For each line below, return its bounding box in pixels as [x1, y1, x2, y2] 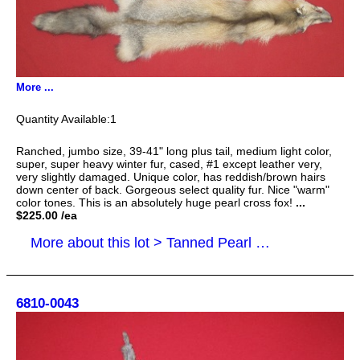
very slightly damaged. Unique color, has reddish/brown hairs [16, 170, 325, 183]
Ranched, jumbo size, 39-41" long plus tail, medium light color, [16, 144, 332, 157]
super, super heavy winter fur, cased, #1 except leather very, [16, 157, 322, 170]
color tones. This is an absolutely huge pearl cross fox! [16, 195, 292, 209]
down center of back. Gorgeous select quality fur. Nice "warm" [16, 182, 329, 196]
